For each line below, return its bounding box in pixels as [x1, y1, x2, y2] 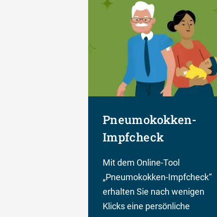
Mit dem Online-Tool [103, 157, 180, 168]
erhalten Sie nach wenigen [103, 186, 204, 197]
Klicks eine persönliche [103, 201, 190, 211]
